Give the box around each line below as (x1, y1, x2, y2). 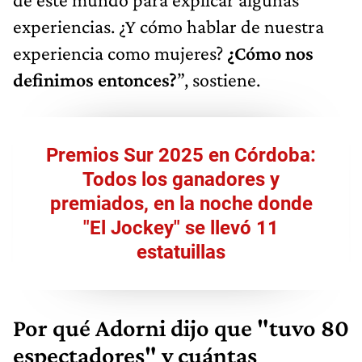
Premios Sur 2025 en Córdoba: (46, 144, 316, 167)
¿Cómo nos (227, 42, 314, 65)
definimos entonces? (13, 69, 177, 91)
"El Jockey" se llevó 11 (83, 217, 279, 240)
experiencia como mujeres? (13, 42, 227, 65)
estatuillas (137, 241, 225, 264)
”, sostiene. (177, 69, 260, 91)
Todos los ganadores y (82, 168, 280, 192)
